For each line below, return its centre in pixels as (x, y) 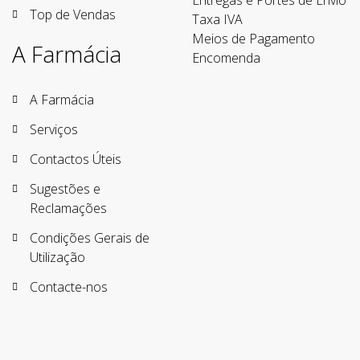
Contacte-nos (69, 287)
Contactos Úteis (76, 160)
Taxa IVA (217, 20)
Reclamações (68, 209)
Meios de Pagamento (254, 39)
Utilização (57, 258)
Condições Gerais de (90, 238)
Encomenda (226, 58)
